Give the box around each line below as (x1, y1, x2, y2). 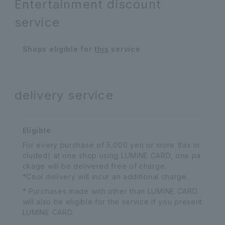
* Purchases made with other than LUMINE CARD (22, 187, 198, 195)
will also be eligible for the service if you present (22, 197, 203, 206)
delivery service (14, 88, 114, 102)
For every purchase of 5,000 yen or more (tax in (22, 141, 200, 149)
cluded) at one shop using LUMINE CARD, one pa (22, 151, 201, 160)
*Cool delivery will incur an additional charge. (22, 172, 189, 181)
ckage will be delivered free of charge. (22, 162, 167, 170)
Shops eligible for (22, 45, 94, 53)
